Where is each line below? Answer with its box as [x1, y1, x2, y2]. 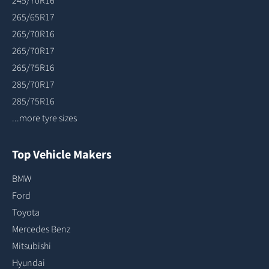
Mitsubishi [12, 240, 51, 252]
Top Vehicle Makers [12, 147, 112, 162]
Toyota [12, 206, 40, 218]
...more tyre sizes [12, 112, 77, 124]
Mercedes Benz [12, 223, 70, 235]
